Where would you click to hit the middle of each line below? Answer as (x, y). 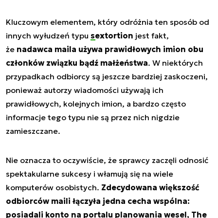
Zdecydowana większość (150, 187)
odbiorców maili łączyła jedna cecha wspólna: (98, 201)
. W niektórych (175, 63)
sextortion (112, 35)
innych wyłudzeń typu (48, 35)
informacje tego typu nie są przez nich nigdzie (93, 117)
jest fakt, (151, 35)
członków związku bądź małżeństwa (77, 63)
